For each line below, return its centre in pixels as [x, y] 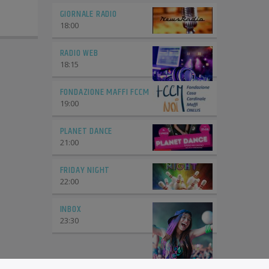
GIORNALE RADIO [88, 14]
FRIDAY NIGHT [85, 170]
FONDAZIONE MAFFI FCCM [104, 92]
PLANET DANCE [86, 131]
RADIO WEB [79, 53]
